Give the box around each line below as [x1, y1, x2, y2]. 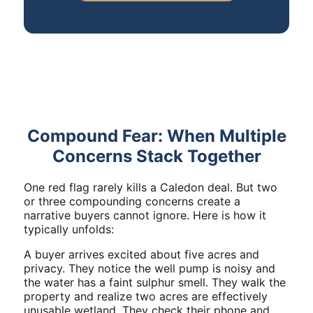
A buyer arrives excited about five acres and [24, 247, 259, 261]
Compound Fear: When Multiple [27, 125, 286, 146]
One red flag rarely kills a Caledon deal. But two [24, 180, 277, 194]
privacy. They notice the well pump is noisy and [24, 261, 275, 275]
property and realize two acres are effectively [24, 289, 268, 303]
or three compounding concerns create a [24, 194, 240, 208]
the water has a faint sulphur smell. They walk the [24, 275, 286, 289]
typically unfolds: [24, 221, 114, 236]
